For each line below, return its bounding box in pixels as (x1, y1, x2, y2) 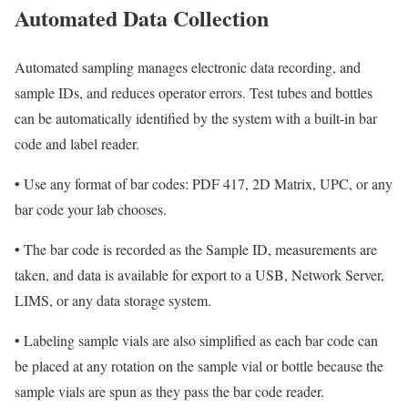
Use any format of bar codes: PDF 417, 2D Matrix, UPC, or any (20, 174, 393, 194)
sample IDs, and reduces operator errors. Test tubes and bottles (15, 83, 372, 103)
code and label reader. (15, 134, 139, 154)
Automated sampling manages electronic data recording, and (15, 57, 361, 77)
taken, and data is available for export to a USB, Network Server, (15, 265, 384, 285)
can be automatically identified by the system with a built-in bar (15, 108, 377, 128)
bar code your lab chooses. (15, 199, 167, 219)
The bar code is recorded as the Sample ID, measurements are (20, 240, 377, 260)
